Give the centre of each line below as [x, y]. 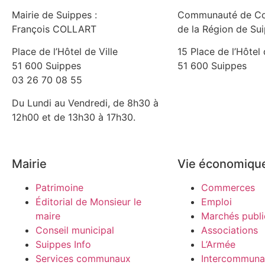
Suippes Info [63, 244]
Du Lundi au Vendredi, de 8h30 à [85, 103]
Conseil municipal [75, 230]
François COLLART [54, 29]
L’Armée [218, 244]
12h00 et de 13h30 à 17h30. [74, 117]
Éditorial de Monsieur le [88, 201]
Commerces [228, 187]
